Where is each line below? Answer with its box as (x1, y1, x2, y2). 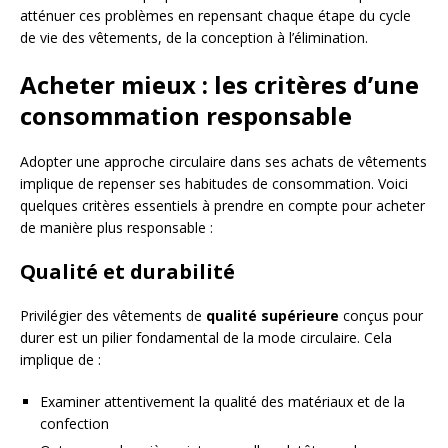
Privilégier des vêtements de (20, 306, 206, 325)
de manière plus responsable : (20, 218, 213, 237)
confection (40, 414, 109, 433)
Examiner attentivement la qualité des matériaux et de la (40, 392, 405, 411)
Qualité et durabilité (20, 258, 235, 285)
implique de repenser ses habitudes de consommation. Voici (20, 174, 408, 193)
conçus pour (339, 306, 423, 325)
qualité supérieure (206, 306, 339, 325)
